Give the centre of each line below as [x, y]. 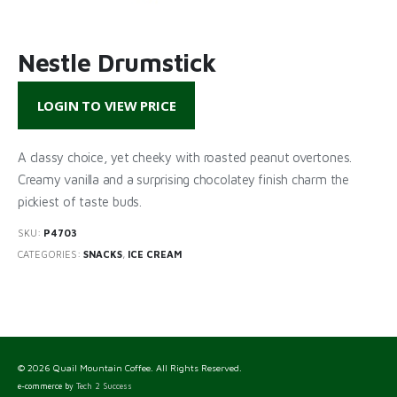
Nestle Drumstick [117, 62]
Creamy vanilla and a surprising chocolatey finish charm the [183, 179]
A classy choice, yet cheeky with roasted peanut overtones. [185, 157]
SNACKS [103, 254]
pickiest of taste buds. [80, 201]
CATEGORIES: [51, 254]
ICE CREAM [155, 254]
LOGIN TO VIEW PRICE [106, 106]
